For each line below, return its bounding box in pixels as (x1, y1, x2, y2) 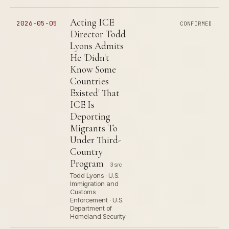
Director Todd (70, 28, 126, 40)
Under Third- (70, 134, 121, 146)
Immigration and (70, 179, 119, 188)
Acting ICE (70, 16, 114, 28)
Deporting (70, 110, 110, 122)
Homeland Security (70, 212, 126, 220)
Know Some (70, 63, 116, 75)
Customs (70, 188, 96, 196)
